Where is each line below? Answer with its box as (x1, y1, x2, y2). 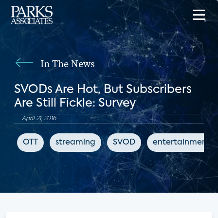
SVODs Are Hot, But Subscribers (14, 84, 192, 95)
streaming (55, 139, 95, 146)
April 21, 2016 (21, 116, 56, 122)
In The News (40, 57, 95, 71)
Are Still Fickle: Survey (14, 97, 136, 109)
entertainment (152, 139, 210, 146)
